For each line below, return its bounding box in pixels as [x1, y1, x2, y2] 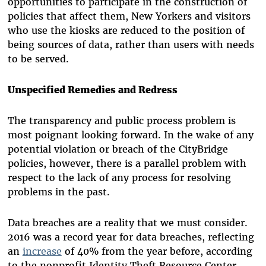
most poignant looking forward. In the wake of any [7, 129, 254, 141]
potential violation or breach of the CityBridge [7, 143, 228, 156]
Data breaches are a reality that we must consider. [7, 217, 248, 229]
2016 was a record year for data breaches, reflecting [7, 231, 254, 243]
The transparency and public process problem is [7, 115, 236, 127]
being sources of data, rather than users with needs [7, 39, 254, 51]
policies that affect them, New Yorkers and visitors [7, 10, 251, 23]
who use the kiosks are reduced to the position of [7, 24, 245, 37]
